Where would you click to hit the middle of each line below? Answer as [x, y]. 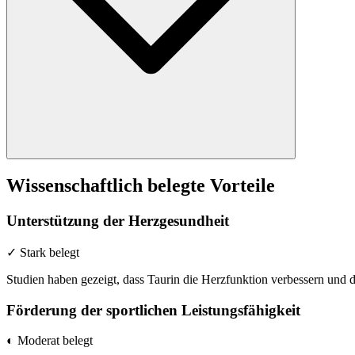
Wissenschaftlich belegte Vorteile [141, 186]
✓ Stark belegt [43, 252]
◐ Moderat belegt [50, 341]
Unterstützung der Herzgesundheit [118, 221]
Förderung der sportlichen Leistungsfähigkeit [153, 310]
